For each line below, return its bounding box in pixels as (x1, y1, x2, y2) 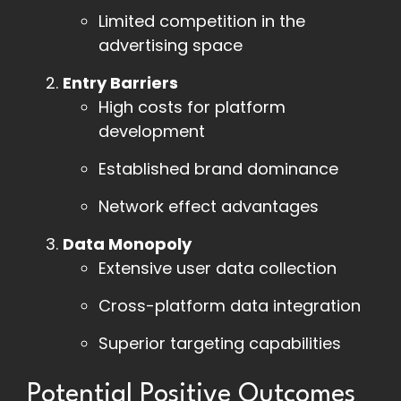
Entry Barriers (63, 72, 178, 95)
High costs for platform (98, 96, 286, 119)
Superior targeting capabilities (98, 332, 341, 355)
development (98, 120, 205, 143)
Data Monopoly (63, 233, 192, 256)
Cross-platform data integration (98, 294, 361, 318)
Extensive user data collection (98, 257, 337, 280)
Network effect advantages (98, 195, 319, 218)
